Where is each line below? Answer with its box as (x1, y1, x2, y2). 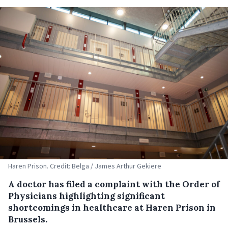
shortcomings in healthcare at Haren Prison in (8, 202, 216, 213)
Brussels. (8, 213, 47, 225)
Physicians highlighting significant (8, 190, 165, 202)
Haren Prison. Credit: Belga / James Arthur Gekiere (8, 161, 161, 170)
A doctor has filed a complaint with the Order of (8, 178, 220, 190)
